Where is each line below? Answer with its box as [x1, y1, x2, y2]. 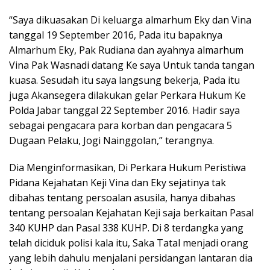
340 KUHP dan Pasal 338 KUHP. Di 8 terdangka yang [9, 221, 243, 234]
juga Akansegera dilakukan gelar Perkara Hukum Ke [9, 89, 246, 102]
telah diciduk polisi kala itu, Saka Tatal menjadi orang [9, 236, 248, 250]
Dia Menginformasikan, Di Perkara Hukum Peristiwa [9, 161, 246, 174]
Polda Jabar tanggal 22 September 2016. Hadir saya [9, 104, 240, 117]
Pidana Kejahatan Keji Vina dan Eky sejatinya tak [9, 176, 226, 189]
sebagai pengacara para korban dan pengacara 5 [9, 119, 232, 132]
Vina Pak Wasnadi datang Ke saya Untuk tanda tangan [9, 58, 254, 72]
